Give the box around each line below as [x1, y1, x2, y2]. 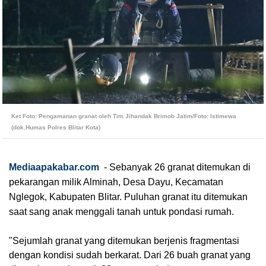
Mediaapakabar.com [9, 162, 99, 172]
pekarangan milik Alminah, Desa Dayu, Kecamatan [9, 177, 223, 187]
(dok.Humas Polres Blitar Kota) [11, 124, 100, 131]
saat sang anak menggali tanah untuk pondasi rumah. [9, 207, 234, 217]
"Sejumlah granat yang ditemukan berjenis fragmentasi [9, 236, 239, 246]
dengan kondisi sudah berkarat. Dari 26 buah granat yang [9, 250, 251, 260]
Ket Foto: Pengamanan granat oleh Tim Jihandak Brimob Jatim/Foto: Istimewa [11, 113, 236, 119]
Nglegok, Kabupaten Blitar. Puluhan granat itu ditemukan [9, 192, 248, 202]
